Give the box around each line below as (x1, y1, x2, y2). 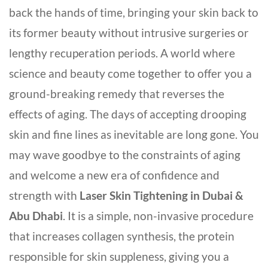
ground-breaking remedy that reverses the (9, 87, 224, 101)
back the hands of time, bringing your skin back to (9, 5, 258, 20)
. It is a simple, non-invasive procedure (63, 209, 254, 223)
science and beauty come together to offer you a (9, 66, 252, 81)
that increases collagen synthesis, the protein (9, 229, 234, 243)
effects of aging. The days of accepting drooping (9, 107, 246, 121)
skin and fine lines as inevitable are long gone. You (9, 127, 259, 142)
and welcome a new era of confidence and (9, 168, 220, 182)
